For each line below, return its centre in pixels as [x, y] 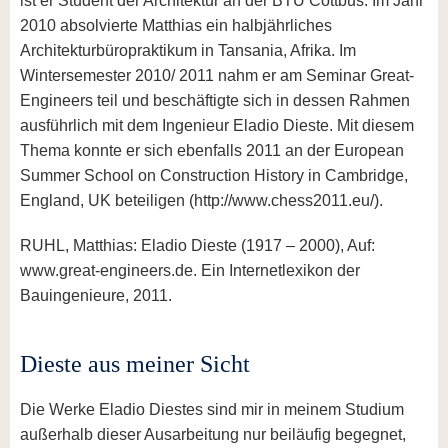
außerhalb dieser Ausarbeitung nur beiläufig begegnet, [213, 434]
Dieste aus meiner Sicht [135, 364]
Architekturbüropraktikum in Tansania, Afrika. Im [188, 50]
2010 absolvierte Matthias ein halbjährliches [176, 25]
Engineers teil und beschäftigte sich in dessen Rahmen [215, 100]
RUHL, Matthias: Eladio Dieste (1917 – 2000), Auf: [197, 245]
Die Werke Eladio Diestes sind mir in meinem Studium [212, 409]
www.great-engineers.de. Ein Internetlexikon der [190, 270]
